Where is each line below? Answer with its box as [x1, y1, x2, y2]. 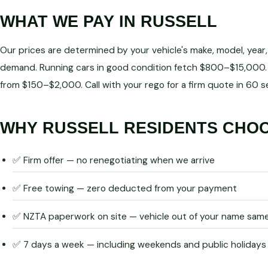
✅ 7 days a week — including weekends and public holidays [12, 238, 266, 251]
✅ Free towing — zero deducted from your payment [12, 182, 237, 194]
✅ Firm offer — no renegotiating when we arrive [12, 154, 215, 166]
